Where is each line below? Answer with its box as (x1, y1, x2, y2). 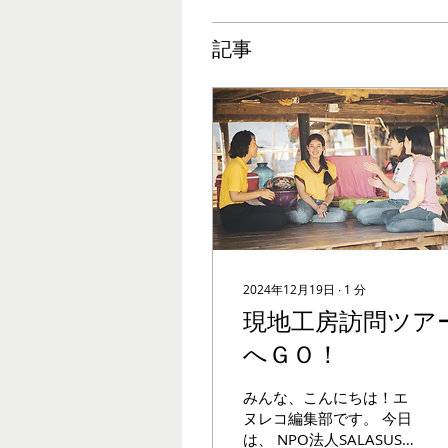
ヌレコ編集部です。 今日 (243, 408, 412, 428)
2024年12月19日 (243, 281, 335, 297)
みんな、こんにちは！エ (243, 387, 408, 407)
